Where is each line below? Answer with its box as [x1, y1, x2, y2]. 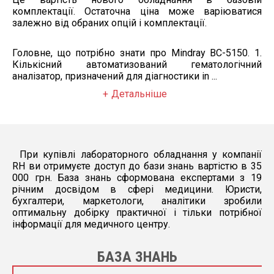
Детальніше [111, 87, 167, 100]
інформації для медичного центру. [12, 218, 170, 230]
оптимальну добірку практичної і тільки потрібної [12, 206, 262, 218]
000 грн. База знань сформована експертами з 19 [12, 171, 262, 183]
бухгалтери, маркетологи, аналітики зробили [12, 194, 262, 207]
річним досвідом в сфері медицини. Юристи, [12, 183, 262, 195]
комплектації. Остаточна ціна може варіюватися [12, 5, 262, 17]
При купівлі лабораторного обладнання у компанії [20, 148, 262, 160]
